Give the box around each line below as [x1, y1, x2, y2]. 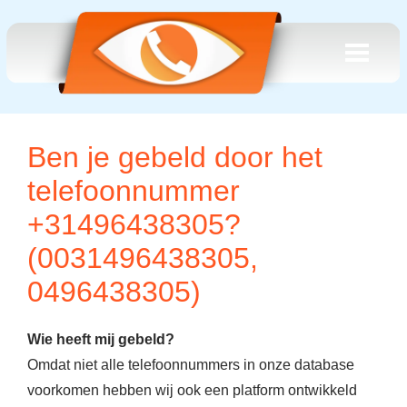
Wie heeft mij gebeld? [27, 332, 174, 347]
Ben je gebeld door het [27, 141, 323, 174]
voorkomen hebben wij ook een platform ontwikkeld [27, 382, 357, 398]
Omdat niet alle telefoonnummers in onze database [27, 357, 354, 372]
